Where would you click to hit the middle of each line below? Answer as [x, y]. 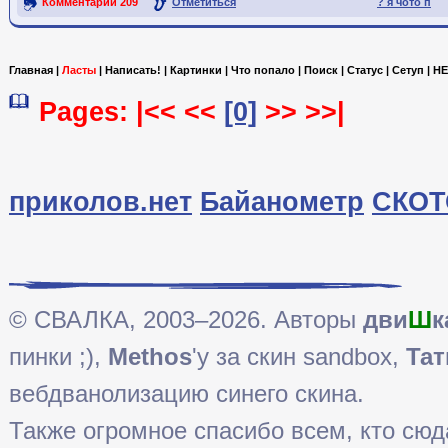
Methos [150, 356]
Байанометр [282, 201]
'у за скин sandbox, [299, 356]
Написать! [133, 69]
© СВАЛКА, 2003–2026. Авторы [186, 319]
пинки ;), [58, 356]
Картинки [196, 69]
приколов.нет [100, 201]
